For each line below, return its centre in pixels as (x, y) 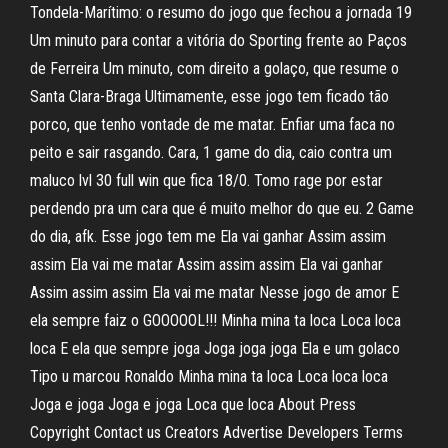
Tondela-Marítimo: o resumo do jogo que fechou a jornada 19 (221, 12)
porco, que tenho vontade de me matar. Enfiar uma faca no (212, 124)
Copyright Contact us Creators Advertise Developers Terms (216, 432)
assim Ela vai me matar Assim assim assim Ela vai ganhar (206, 264)
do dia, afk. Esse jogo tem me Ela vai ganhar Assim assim (208, 236)
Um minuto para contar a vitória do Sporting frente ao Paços (218, 40)
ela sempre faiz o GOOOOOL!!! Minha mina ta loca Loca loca (215, 320)
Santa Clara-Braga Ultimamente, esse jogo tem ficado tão (209, 96)
